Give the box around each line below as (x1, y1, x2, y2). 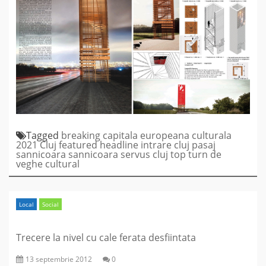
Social (42, 199, 59, 208)
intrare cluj (141, 138, 189, 151)
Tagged (26, 128, 61, 142)
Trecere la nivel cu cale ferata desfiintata (16, 230, 196, 244)
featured (59, 138, 97, 151)
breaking (61, 128, 100, 142)
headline (100, 138, 138, 151)
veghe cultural (16, 157, 80, 170)
